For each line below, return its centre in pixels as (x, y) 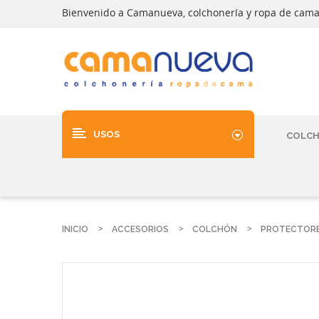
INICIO (75, 229)
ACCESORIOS (140, 229)
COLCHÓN (215, 229)
